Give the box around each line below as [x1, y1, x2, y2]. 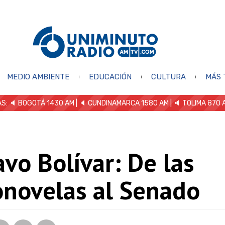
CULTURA [151, 72, 186, 81]
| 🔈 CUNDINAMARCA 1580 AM [74, 98, 169, 107]
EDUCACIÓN [88, 72, 132, 81]
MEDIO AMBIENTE [7, 72, 69, 81]
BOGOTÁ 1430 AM [18, 98, 74, 107]
